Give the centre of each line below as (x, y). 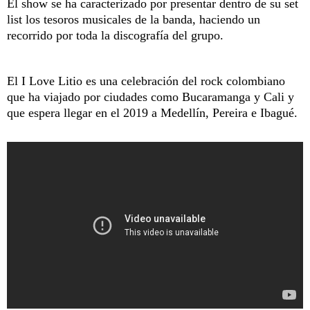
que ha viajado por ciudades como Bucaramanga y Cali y (151, 97)
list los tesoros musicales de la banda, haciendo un (134, 19)
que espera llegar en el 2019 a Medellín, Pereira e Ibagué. (152, 112)
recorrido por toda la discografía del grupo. (115, 35)
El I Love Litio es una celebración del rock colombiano (146, 81)
